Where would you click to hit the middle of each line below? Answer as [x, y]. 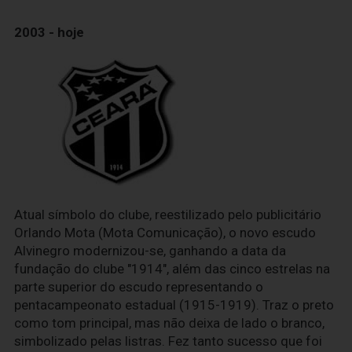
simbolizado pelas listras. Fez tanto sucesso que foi [168, 341]
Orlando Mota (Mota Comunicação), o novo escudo [165, 233]
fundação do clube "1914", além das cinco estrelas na [172, 269]
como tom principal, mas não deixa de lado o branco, [169, 323]
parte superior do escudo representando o [139, 287]
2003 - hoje [49, 33]
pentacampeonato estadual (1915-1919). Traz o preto [174, 305]
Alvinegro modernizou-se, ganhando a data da [150, 251]
